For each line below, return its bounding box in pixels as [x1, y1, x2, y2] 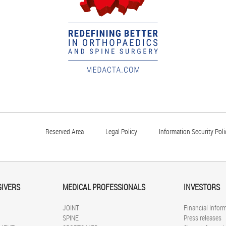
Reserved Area [45, 126, 84, 136]
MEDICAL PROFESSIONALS [63, 181, 145, 193]
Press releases [184, 212, 221, 222]
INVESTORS [184, 181, 220, 193]
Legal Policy [105, 126, 137, 136]
